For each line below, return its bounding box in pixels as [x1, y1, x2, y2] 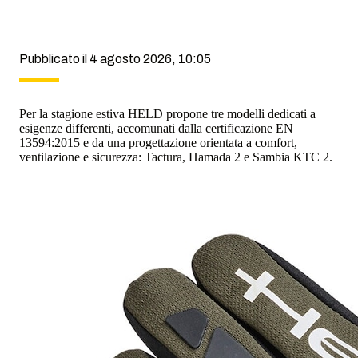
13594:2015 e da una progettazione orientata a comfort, [19, 135, 297, 149]
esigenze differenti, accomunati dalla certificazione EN [19, 121, 293, 135]
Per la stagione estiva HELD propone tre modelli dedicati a [19, 106, 316, 121]
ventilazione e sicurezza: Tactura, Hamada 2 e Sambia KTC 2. [19, 149, 332, 164]
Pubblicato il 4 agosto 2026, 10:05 [19, 51, 211, 66]
